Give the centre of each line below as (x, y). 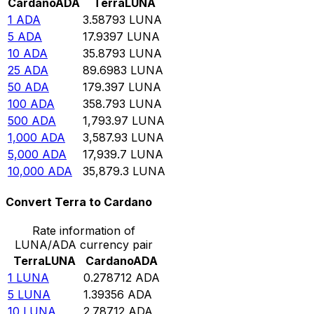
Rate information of (84, 231)
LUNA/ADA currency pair (84, 245)
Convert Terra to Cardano (79, 202)
